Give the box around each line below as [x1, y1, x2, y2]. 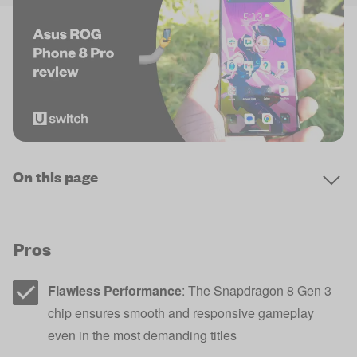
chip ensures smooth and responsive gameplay [48, 304, 314, 322]
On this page [13, 167, 98, 186]
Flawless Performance [48, 281, 182, 300]
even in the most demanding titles [48, 326, 237, 344]
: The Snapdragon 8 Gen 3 [182, 281, 331, 300]
